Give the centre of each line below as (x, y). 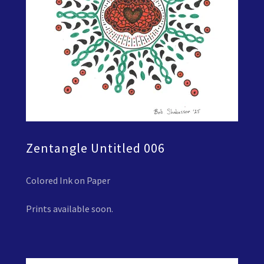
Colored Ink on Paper (68, 180)
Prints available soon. (70, 208)
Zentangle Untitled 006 (95, 148)
